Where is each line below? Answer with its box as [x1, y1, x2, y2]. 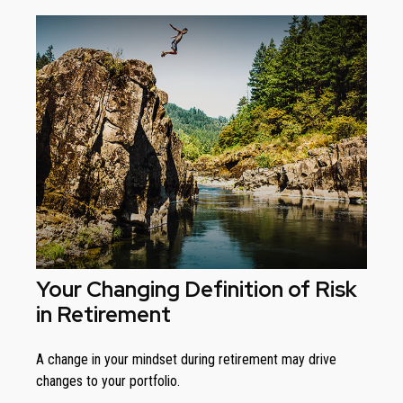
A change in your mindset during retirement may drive [36, 351, 336, 369]
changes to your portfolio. [36, 372, 180, 390]
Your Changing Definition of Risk [36, 275, 357, 304]
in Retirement [36, 300, 171, 329]
